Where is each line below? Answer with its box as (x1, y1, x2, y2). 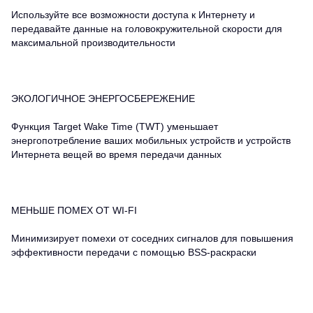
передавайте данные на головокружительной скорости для (11, 22, 282, 34)
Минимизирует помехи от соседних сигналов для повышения (11, 232, 293, 244)
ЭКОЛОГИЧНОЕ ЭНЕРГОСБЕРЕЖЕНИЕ (11, 92, 195, 104)
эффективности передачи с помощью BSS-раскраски (11, 246, 256, 258)
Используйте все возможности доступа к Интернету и (11, 8, 255, 20)
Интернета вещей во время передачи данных (11, 148, 221, 160)
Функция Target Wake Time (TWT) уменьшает (11, 120, 218, 132)
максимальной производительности (11, 36, 175, 48)
